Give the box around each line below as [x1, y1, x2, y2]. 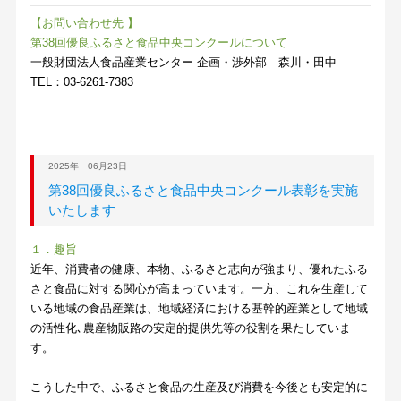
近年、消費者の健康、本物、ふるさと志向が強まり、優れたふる [30, 262, 369, 277]
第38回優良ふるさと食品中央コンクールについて [30, 36, 288, 50]
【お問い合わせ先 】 [30, 16, 140, 30]
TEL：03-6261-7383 [30, 75, 134, 90]
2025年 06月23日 [47, 161, 127, 172]
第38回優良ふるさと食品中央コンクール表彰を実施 [47, 183, 358, 199]
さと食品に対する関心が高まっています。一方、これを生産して [30, 282, 369, 296]
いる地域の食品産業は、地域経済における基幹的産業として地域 [30, 302, 369, 316]
